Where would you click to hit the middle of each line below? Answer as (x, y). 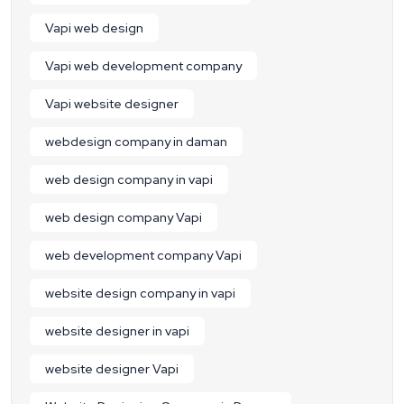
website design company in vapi (140, 294)
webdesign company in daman (136, 142)
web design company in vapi (129, 180)
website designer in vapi (117, 331)
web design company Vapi (124, 218)
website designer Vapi (112, 369)
